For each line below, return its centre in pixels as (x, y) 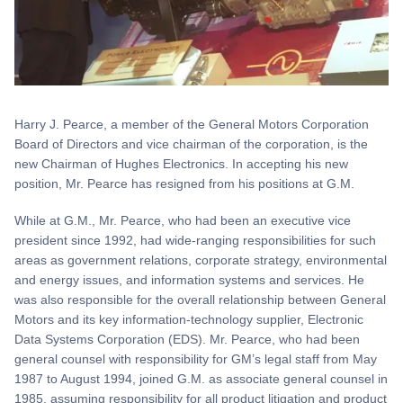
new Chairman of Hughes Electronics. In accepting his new (181, 163)
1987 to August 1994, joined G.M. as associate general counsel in (201, 379)
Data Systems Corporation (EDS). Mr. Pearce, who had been (187, 340)
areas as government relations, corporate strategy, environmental (201, 260)
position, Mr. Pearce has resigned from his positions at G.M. (184, 183)
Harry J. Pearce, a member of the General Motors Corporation (192, 124)
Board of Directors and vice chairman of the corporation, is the (191, 143)
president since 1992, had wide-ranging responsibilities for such (195, 241)
